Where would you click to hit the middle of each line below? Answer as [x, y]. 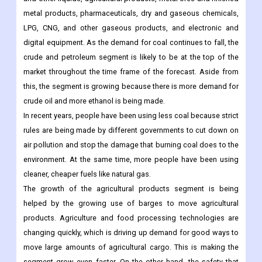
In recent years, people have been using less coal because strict [131, 116]
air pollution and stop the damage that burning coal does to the [131, 145]
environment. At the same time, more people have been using [131, 160]
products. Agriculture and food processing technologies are [131, 218]
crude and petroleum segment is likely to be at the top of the [131, 57]
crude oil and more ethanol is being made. [94, 101]
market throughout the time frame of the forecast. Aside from [131, 72]
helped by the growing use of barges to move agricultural [131, 204]
